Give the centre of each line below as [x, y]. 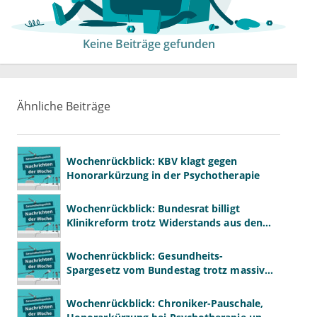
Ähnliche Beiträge [64, 106]
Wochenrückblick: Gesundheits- [145, 256]
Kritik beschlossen [112, 284]
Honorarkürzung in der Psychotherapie [163, 175]
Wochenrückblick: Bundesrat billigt [153, 209]
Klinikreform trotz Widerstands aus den [165, 223]
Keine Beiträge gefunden [149, 44]
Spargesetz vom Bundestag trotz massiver [171, 270]
